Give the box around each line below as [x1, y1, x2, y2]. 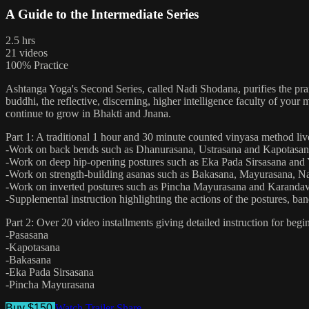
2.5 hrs [6, 34, 35, 47]
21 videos [6, 47, 48, 59]
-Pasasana [6, 229, 48, 241]
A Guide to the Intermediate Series [6, 6, 199, 21]
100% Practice [6, 59, 68, 72]
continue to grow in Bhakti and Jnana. [6, 108, 171, 120]
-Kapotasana [6, 241, 60, 254]
